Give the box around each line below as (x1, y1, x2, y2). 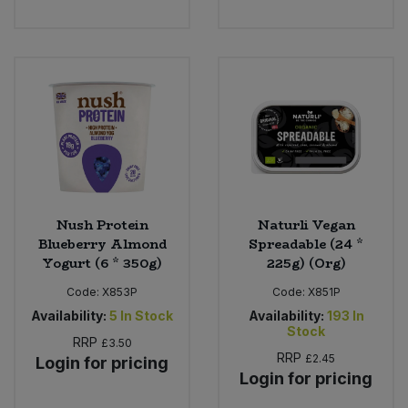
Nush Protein (56, 214, 148, 235)
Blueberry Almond (37, 233, 167, 254)
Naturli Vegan (257, 214, 355, 235)
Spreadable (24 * (249, 233, 363, 254)
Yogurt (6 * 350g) (42, 252, 162, 273)
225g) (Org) (266, 252, 346, 273)
